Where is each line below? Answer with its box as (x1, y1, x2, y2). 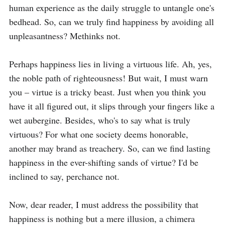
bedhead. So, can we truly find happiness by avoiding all (9, 16, 214, 28)
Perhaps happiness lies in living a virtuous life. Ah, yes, (9, 58, 212, 70)
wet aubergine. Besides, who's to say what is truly (9, 114, 190, 126)
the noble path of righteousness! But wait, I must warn (9, 72, 208, 84)
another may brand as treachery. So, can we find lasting (9, 142, 210, 154)
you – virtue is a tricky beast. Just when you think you (9, 86, 206, 98)
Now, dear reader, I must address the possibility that (9, 198, 198, 210)
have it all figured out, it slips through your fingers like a (9, 100, 214, 112)
